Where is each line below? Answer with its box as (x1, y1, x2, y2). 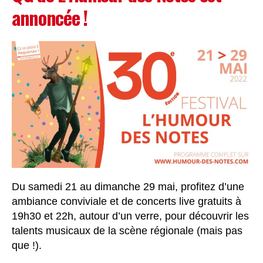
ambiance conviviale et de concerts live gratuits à (12, 195, 241, 207)
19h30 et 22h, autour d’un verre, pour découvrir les (12, 210, 249, 222)
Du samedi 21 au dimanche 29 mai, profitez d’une (12, 180, 244, 193)
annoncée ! (12, 4, 87, 32)
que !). (12, 239, 42, 251)
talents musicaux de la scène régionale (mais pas (12, 224, 242, 237)
